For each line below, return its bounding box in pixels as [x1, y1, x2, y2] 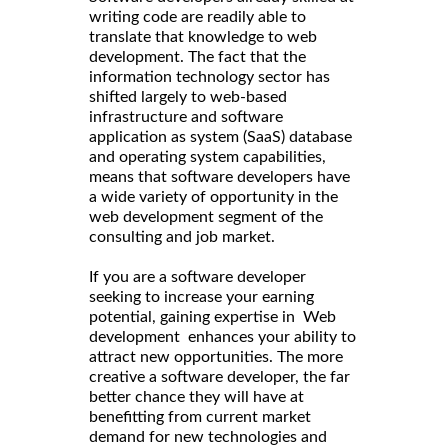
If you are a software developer [89, 269, 306, 285]
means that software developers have [89, 169, 350, 185]
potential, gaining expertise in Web [89, 309, 336, 325]
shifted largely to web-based [89, 89, 287, 105]
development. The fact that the [89, 49, 306, 65]
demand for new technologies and [89, 429, 327, 445]
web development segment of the [89, 209, 323, 225]
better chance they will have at [89, 389, 304, 405]
